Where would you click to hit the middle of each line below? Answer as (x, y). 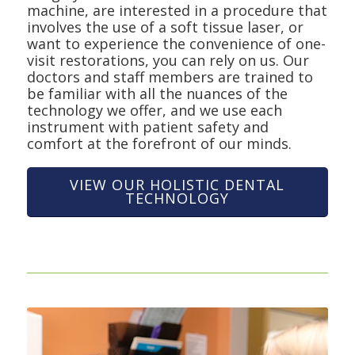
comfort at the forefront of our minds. (159, 144)
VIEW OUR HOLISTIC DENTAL (177, 184)
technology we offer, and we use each (154, 111)
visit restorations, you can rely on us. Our (168, 61)
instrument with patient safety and (147, 127)
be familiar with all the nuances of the (157, 94)
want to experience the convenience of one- (176, 44)
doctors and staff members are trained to (170, 77)
